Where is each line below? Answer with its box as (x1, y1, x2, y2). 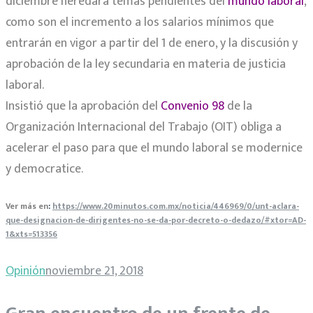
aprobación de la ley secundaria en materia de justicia (6, 54, 286, 75)
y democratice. (6, 159, 83, 180)
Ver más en (6, 199, 48, 214)
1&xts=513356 (6, 227, 57, 242)
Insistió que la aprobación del (6, 96, 161, 117)
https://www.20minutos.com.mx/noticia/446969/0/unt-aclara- (52, 199, 299, 214)
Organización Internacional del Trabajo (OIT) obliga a (6, 117, 282, 138)
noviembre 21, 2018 (45, 261, 143, 282)
